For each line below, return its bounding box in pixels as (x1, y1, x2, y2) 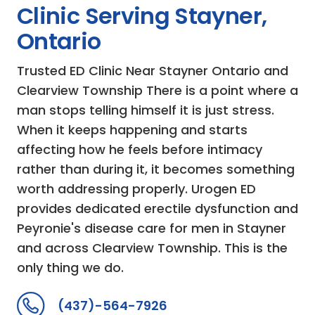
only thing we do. (17, 258, 124, 276)
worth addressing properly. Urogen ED (17, 179, 256, 198)
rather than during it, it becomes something (17, 160, 295, 178)
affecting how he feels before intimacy (17, 140, 262, 158)
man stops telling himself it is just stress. (17, 101, 274, 119)
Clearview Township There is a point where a (17, 81, 298, 99)
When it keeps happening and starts (17, 120, 247, 139)
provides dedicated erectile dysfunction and (17, 199, 298, 217)
